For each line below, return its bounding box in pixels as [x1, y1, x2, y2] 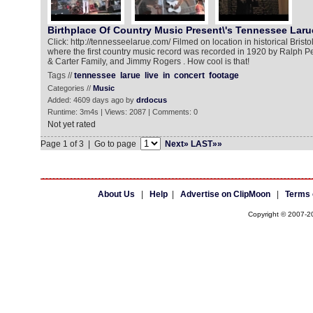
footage [208, 71, 239, 80]
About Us [97, 189, 135, 199]
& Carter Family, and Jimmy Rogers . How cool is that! [47, 57, 249, 66]
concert [173, 71, 205, 80]
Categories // [47, 84, 93, 92]
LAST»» [190, 139, 222, 149]
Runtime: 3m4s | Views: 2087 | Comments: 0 [47, 108, 198, 116]
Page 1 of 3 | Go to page [40, 139, 140, 149]
